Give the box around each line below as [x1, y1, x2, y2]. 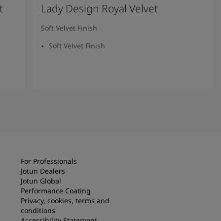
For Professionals [21, 156, 77, 166]
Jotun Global [21, 176, 61, 185]
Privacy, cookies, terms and [21, 195, 110, 205]
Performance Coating [21, 185, 91, 195]
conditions [21, 205, 55, 215]
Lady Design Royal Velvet [41, 1, 158, 15]
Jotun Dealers [21, 166, 65, 176]
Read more [104, 87, 141, 97]
